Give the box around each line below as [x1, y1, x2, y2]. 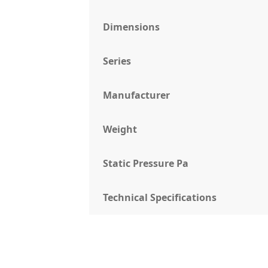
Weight [103, 123, 138, 136]
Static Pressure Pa [103, 157, 189, 170]
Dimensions [103, 20, 160, 34]
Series [103, 54, 132, 68]
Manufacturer [103, 89, 170, 102]
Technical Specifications [103, 191, 217, 205]
